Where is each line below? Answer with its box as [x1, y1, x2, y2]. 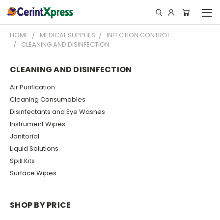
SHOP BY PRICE [10, 199, 71, 211]
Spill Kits [10, 156, 35, 165]
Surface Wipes [10, 168, 56, 178]
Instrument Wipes [10, 119, 65, 129]
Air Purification [10, 82, 55, 92]
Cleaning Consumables [10, 94, 85, 104]
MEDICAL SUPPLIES [40, 30, 95, 40]
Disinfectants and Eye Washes [10, 107, 105, 116]
